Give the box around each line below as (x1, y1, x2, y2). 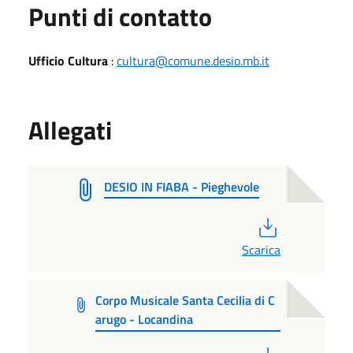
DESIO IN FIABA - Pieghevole (104, 176, 259, 196)
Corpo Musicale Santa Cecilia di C (95, 290, 276, 310)
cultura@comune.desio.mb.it (117, 50, 269, 70)
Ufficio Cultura (28, 50, 111, 70)
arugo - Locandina (95, 309, 194, 329)
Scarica (242, 240, 281, 259)
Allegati (28, 110, 112, 149)
